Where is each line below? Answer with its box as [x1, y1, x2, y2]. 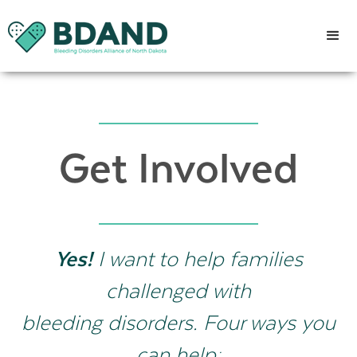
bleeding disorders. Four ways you [22, 305, 335, 339]
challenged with [106, 273, 251, 307]
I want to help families [92, 241, 303, 275]
